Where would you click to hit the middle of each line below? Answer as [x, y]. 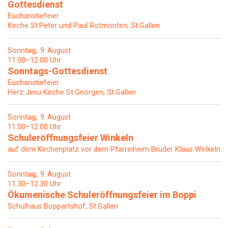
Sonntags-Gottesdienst [58, 71]
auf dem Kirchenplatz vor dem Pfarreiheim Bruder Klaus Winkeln [114, 149]
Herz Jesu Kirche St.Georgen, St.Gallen [72, 93]
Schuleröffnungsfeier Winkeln [70, 137]
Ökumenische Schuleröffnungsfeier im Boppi [102, 194]
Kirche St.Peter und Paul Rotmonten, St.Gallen [84, 26]
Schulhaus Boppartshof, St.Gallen [63, 206]
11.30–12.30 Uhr [34, 184]
